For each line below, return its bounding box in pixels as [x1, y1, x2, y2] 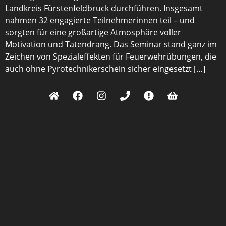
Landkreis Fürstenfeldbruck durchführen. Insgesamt [5, 3, 203, 14]
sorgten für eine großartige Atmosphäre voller [5, 27, 181, 38]
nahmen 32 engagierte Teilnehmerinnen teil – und [5, 15, 195, 26]
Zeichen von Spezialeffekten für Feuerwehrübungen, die [5, 51, 216, 62]
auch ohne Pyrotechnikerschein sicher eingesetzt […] [5, 63, 205, 74]
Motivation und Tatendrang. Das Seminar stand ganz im [5, 39, 217, 50]
